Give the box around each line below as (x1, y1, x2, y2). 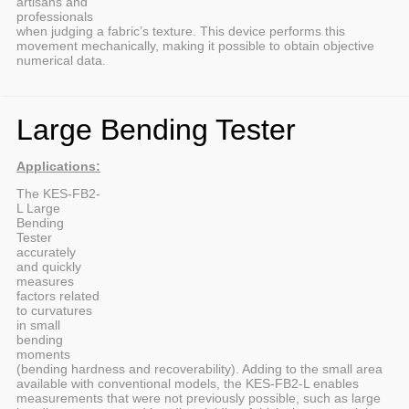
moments (16, 346, 70, 362)
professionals (16, 8, 93, 24)
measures (16, 273, 74, 288)
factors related (16, 288, 100, 303)
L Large (16, 200, 60, 215)
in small (16, 317, 60, 332)
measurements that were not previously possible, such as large (16, 390, 381, 405)
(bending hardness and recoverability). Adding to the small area (16, 361, 383, 376)
